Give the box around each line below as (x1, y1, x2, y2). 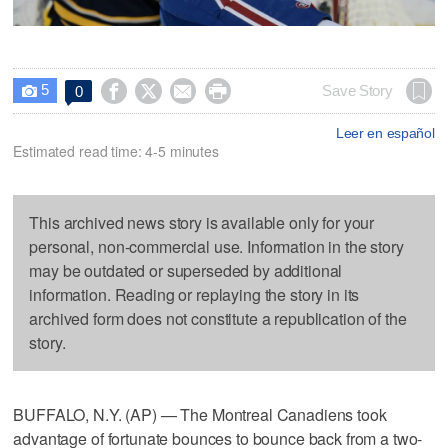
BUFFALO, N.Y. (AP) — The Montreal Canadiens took (13, 402, 387, 426)
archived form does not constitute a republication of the (29, 306, 407, 330)
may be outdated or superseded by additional (29, 258, 343, 282)
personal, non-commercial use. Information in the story (29, 234, 404, 258)
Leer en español (335, 124, 435, 141)
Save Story (322, 82, 393, 99)
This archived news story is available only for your (29, 210, 375, 234)
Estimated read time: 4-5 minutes (13, 140, 219, 161)
